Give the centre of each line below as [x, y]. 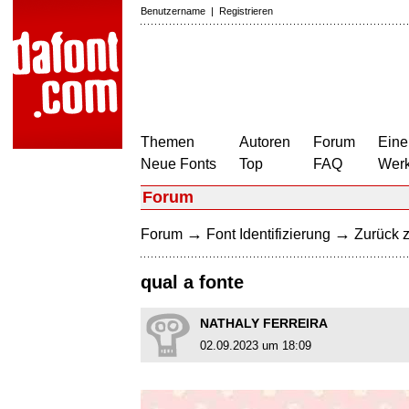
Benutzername [173, 11]
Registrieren [246, 11]
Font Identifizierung [268, 234]
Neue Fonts [178, 164]
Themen [168, 142]
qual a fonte [192, 283]
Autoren [265, 142]
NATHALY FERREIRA [264, 324]
